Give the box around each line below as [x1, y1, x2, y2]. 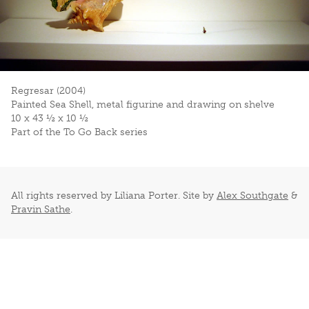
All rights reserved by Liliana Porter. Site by [11, 190, 217, 201]
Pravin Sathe [11, 203, 70, 215]
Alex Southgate [217, 190, 288, 201]
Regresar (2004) [11, 85, 86, 97]
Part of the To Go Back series [11, 126, 148, 138]
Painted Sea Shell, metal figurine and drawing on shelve [11, 99, 275, 110]
